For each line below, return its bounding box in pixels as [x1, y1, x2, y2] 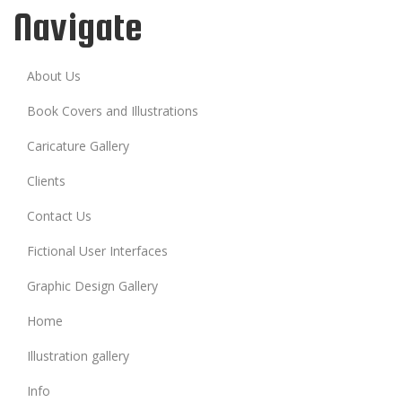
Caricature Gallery [27, 136, 129, 154]
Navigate [13, 4, 142, 48]
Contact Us [27, 206, 92, 224]
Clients [27, 171, 66, 189]
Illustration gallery [27, 346, 129, 364]
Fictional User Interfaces [27, 241, 168, 259]
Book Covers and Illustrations [27, 101, 198, 119]
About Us [27, 66, 81, 84]
